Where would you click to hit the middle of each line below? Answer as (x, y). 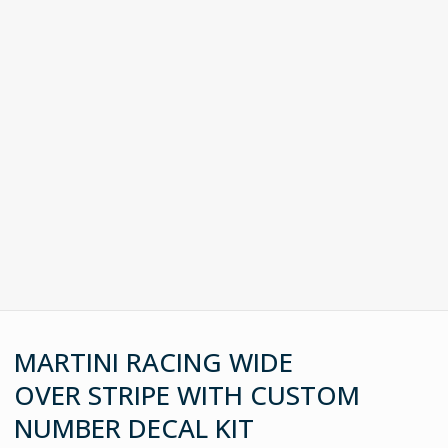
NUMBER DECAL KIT (134, 427)
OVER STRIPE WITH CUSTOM (187, 394)
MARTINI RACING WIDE (154, 361)
